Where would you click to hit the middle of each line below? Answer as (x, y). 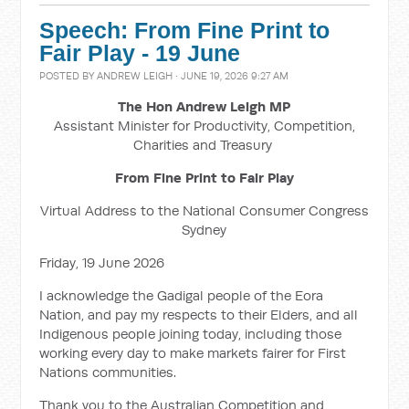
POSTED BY (68, 76)
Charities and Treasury (204, 145)
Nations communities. (108, 372)
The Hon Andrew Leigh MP (204, 106)
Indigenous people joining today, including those (191, 334)
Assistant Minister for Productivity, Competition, (204, 126)
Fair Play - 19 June (140, 53)
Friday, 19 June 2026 (102, 262)
